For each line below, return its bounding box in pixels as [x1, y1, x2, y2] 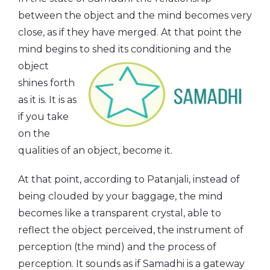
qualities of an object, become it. [18, 144, 172, 156]
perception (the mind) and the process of [18, 240, 216, 253]
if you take [18, 110, 69, 122]
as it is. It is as [18, 93, 77, 105]
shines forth [18, 77, 75, 89]
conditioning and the [131, 43, 231, 55]
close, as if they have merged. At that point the [18, 26, 242, 38]
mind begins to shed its [18, 43, 131, 55]
